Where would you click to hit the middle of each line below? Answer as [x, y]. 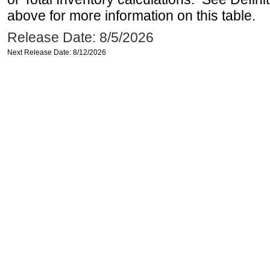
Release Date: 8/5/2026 [80, 37]
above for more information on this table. [131, 16]
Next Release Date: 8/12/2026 [57, 52]
